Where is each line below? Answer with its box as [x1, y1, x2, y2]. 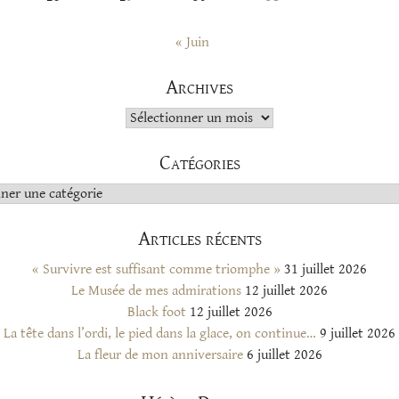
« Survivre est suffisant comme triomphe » [32, 260, 281, 278]
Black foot [126, 303, 186, 321]
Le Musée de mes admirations [71, 281, 241, 299]
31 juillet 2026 [284, 260, 367, 278]
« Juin [175, 33, 209, 51]
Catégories [159, 150, 240, 175]
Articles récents [137, 225, 262, 251]
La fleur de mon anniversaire [77, 346, 243, 363]
